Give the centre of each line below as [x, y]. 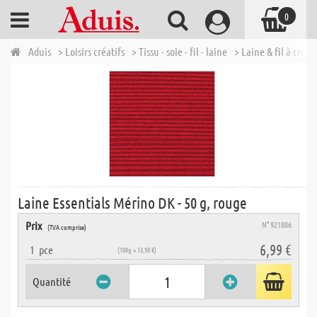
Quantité [52, 281]
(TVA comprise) [67, 227]
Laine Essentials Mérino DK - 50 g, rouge [132, 202]
